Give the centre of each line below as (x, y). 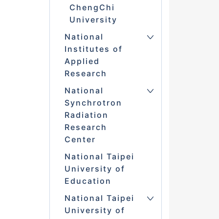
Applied (82, 61)
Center (80, 140)
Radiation (86, 115)
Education (88, 181)
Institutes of (93, 49)
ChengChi (92, 8)
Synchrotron (93, 103)
